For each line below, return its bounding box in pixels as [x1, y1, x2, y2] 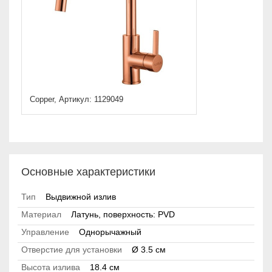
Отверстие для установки [21, 245, 122, 255]
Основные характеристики [21, 166, 155, 178]
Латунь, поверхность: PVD [71, 209, 175, 220]
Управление [21, 227, 69, 237]
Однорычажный [79, 227, 141, 237]
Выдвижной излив [46, 192, 116, 202]
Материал [21, 209, 61, 220]
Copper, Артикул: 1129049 [30, 95, 123, 104]
